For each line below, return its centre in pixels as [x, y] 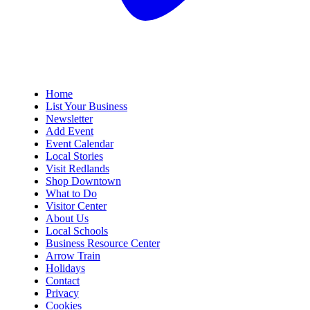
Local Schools [76, 231]
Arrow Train [73, 256]
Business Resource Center [102, 244]
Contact [62, 281]
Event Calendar [79, 144]
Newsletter [69, 119]
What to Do [71, 194]
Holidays [65, 268]
